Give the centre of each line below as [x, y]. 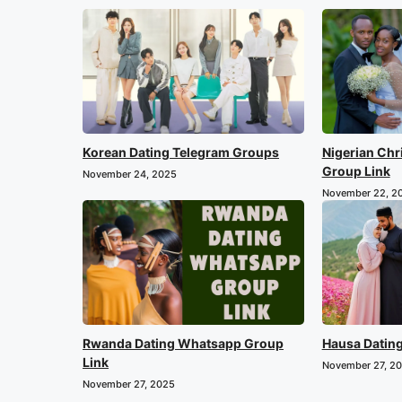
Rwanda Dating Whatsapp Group [183, 343]
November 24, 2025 [130, 174]
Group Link [356, 170]
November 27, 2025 [129, 384]
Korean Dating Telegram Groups [181, 152]
